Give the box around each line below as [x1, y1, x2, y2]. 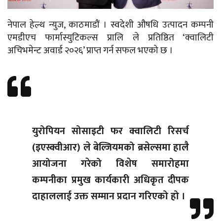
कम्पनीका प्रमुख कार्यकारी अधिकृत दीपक [32, 172, 189, 189]
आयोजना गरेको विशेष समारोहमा [32, 155, 189, 173]
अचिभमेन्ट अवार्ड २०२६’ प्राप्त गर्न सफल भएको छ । [7, 43, 173, 59]
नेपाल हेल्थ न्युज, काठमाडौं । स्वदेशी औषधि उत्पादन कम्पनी [7, 17, 214, 33]
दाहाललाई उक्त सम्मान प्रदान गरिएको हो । [32, 188, 185, 205]
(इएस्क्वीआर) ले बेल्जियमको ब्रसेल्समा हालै [32, 139, 189, 156]
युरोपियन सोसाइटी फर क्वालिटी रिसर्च [32, 123, 189, 140]
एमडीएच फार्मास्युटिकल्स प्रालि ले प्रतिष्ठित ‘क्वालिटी [7, 30, 214, 46]
